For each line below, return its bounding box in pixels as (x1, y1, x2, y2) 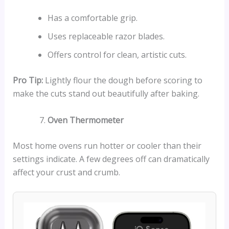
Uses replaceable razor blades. (47, 30, 165, 42)
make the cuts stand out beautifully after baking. (12, 87, 199, 99)
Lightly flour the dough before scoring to (42, 74, 202, 86)
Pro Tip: (12, 74, 43, 86)
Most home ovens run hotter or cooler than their (12, 140, 201, 151)
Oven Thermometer (47, 114, 124, 126)
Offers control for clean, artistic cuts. (47, 49, 187, 60)
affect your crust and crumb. (12, 166, 120, 178)
